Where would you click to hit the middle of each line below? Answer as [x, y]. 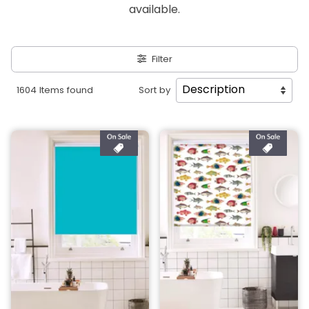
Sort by [154, 91]
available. [154, 10]
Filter [162, 60]
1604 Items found [55, 90]
